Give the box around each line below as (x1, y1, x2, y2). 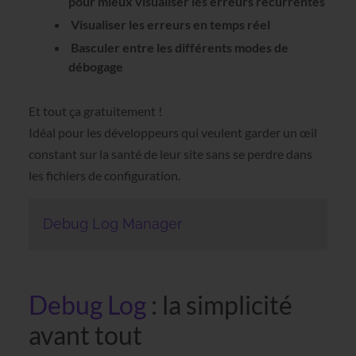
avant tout (28, 319, 142, 351)
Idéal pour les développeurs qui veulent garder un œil (28, 124, 317, 140)
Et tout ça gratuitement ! (28, 103, 162, 118)
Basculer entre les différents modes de (68, 39, 288, 55)
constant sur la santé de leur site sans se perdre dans (28, 145, 312, 161)
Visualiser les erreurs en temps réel (68, 16, 270, 32)
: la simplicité (145, 289, 292, 321)
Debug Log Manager (42, 215, 182, 233)
